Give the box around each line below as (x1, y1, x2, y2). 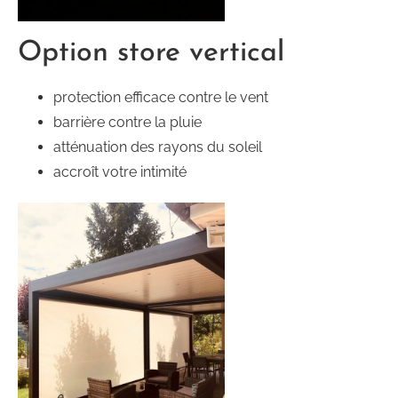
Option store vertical (18, 39, 284, 68)
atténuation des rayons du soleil (53, 139, 262, 156)
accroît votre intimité (53, 163, 187, 181)
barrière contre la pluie (53, 114, 202, 131)
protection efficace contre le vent (53, 89, 268, 107)
